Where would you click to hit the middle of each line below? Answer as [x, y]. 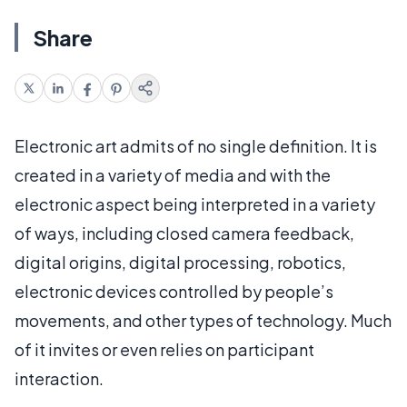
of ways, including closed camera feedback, [184, 233]
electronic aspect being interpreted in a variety [195, 204]
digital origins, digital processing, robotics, [180, 262]
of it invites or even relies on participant [164, 349]
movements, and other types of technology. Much [203, 320]
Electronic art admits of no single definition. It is [196, 146]
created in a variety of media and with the [173, 175]
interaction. [59, 378]
